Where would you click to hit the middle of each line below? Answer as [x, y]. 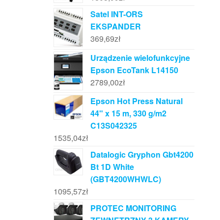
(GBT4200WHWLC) [125, 179]
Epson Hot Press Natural [136, 101]
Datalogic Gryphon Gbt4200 [142, 154]
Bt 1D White [112, 166]
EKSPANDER [115, 27]
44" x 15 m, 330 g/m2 [128, 113]
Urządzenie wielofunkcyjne [140, 57]
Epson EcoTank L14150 [134, 70]
